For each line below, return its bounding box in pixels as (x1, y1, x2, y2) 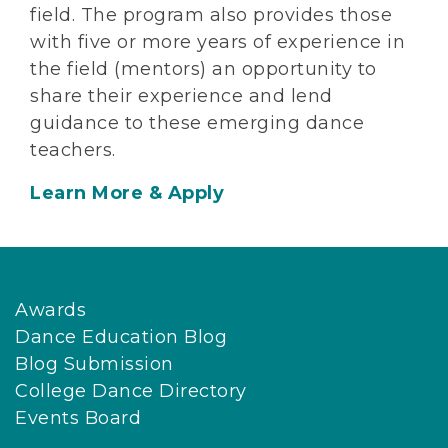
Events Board (15, 407, 141, 430)
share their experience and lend (30, 85, 333, 108)
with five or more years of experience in (30, 31, 405, 54)
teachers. (30, 139, 116, 162)
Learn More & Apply (30, 182, 224, 205)
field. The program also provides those (30, 4, 392, 27)
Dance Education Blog (15, 326, 227, 349)
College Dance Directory (15, 380, 247, 403)
